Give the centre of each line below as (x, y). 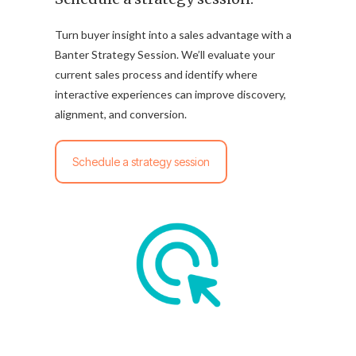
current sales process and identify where (156, 75)
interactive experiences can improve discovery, (170, 95)
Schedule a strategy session (141, 162)
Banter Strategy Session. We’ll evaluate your (165, 55)
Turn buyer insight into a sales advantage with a (173, 35)
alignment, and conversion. (121, 114)
